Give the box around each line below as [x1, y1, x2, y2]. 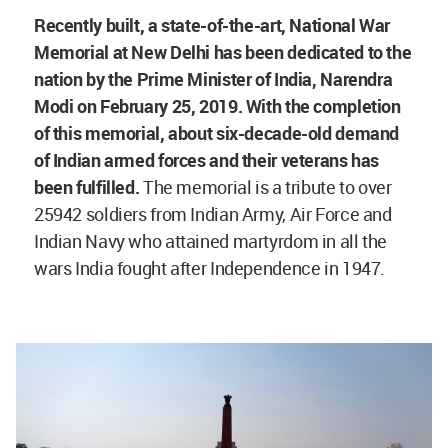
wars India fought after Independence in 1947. [34, 256, 385, 280]
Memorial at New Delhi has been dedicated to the [34, 40, 412, 64]
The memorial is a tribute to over [139, 175, 392, 199]
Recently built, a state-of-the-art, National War [34, 13, 390, 37]
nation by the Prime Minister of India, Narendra [34, 67, 393, 91]
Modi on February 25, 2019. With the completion [34, 94, 401, 118]
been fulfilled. [34, 175, 140, 199]
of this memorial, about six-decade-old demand [34, 121, 399, 145]
